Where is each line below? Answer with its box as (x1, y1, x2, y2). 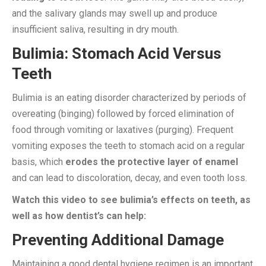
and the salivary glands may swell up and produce (12, 7, 217, 19)
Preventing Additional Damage (12, 230, 224, 249)
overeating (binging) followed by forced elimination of (12, 107, 235, 119)
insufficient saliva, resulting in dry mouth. (12, 23, 179, 35)
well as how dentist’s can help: (12, 210, 146, 221)
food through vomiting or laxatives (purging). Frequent (12, 123, 233, 135)
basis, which (12, 156, 65, 167)
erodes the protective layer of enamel (65, 156, 238, 167)
